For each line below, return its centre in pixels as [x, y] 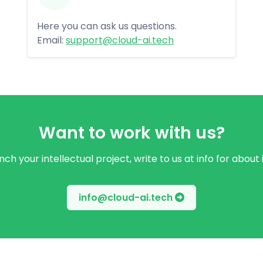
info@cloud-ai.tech [127, 197]
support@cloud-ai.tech [120, 40]
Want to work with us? [131, 133]
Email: [51, 40]
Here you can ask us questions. [107, 26]
